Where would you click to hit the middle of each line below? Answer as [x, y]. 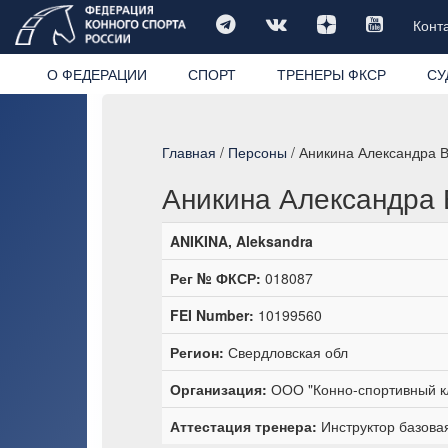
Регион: [197, 351]
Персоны [257, 151]
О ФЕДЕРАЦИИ [96, 73]
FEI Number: [212, 314]
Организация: [218, 388]
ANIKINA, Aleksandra [241, 240]
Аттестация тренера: [243, 425]
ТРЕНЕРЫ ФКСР [331, 73]
